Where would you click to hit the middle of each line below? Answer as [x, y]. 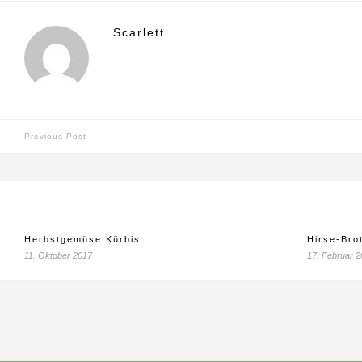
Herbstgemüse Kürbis [82, 239]
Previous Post [55, 136]
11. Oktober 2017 [58, 255]
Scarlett [139, 32]
